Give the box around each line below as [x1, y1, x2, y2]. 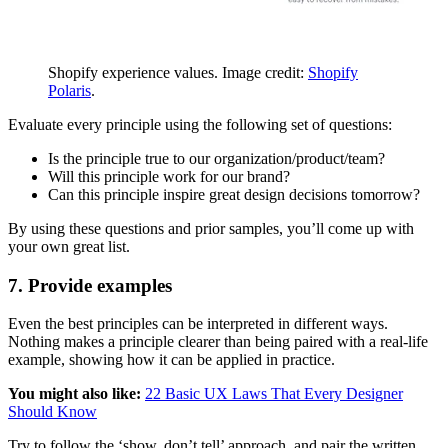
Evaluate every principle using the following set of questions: [8, 115, 392, 133]
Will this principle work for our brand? [48, 167, 290, 185]
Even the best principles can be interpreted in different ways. [8, 315, 388, 333]
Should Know [8, 403, 97, 421]
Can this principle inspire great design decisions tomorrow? [48, 185, 420, 203]
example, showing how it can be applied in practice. [8, 351, 335, 369]
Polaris [48, 81, 91, 99]
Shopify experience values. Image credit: [48, 63, 308, 81]
